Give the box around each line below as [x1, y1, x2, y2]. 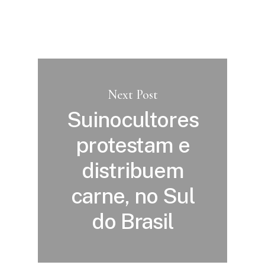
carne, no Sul [70, 183, 195, 208]
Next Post [108, 86, 158, 102]
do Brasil [91, 208, 174, 234]
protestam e [75, 132, 190, 157]
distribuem [82, 157, 184, 183]
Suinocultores [67, 106, 199, 132]
